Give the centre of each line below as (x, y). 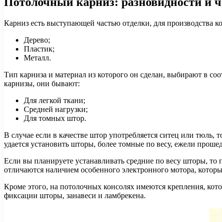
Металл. (37, 57)
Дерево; (37, 40)
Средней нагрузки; (56, 109)
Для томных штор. (55, 118)
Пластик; (39, 49)
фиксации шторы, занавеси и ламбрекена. (75, 195)
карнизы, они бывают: (42, 83)
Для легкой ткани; (55, 100)
